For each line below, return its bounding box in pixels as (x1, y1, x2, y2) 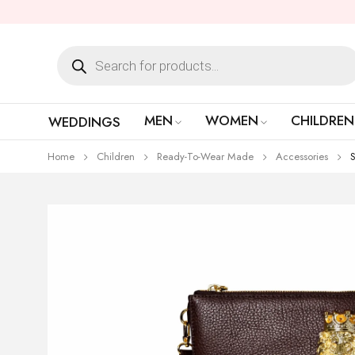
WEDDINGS (48, 112, 120, 132)
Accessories (276, 149, 328, 164)
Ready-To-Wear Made (157, 149, 254, 164)
